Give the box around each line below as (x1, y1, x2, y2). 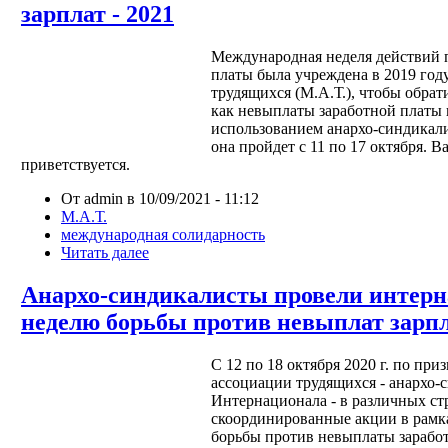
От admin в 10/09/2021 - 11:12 (61, 189, 259, 207)
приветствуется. (21, 155, 130, 173)
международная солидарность (61, 225, 265, 243)
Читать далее (61, 243, 149, 261)
